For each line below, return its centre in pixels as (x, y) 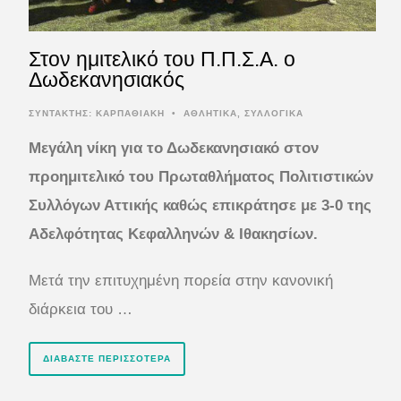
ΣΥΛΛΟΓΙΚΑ (274, 113)
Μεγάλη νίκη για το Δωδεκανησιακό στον (174, 148)
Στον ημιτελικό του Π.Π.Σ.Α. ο (162, 59)
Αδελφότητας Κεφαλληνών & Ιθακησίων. (173, 234)
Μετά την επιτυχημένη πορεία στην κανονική (181, 280)
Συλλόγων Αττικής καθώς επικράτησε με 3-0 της (200, 205)
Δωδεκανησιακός (107, 79)
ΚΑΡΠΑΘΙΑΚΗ (130, 113)
